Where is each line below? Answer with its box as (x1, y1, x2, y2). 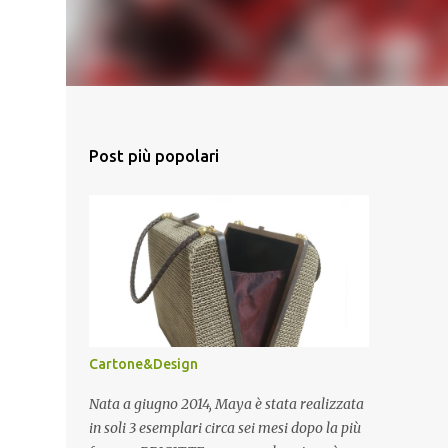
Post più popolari (88, 147, 219, 165)
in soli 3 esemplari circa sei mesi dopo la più (88, 419, 361, 437)
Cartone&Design (88, 356, 198, 372)
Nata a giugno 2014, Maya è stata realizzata (88, 395, 364, 413)
